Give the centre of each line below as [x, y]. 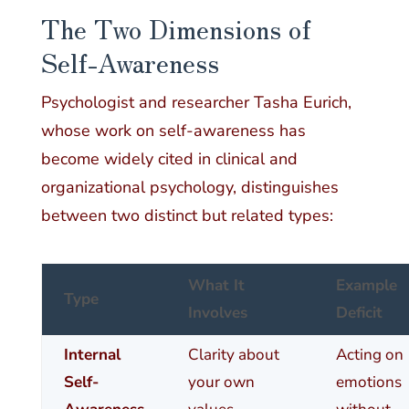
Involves [217, 313]
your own [221, 383]
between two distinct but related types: [187, 216]
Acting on [369, 355]
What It [216, 286]
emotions [368, 383]
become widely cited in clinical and [169, 159]
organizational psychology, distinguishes [189, 188]
